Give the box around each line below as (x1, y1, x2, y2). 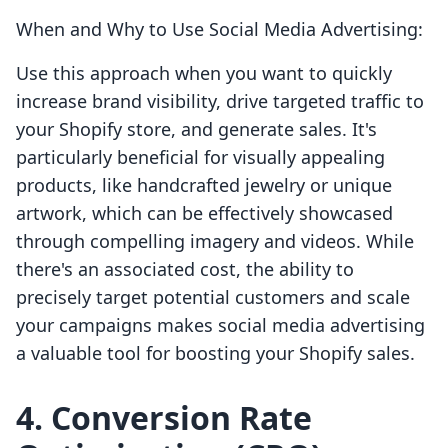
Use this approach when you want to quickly (16, 61, 392, 86)
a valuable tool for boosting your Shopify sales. (16, 341, 415, 366)
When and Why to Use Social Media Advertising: (16, 17, 423, 42)
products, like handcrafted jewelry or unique (16, 173, 392, 198)
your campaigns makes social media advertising (16, 313, 425, 338)
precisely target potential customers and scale (16, 285, 410, 310)
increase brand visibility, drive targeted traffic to (16, 89, 424, 114)
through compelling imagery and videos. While (16, 229, 414, 254)
